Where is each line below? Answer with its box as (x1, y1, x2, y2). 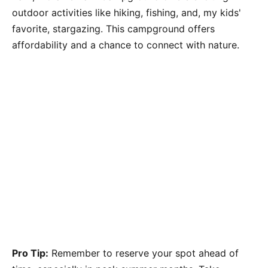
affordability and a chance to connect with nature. (12, 38, 239, 51)
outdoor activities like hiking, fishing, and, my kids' (12, 6, 241, 19)
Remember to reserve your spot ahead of (48, 246, 239, 259)
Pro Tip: (12, 246, 48, 259)
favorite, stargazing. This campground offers (12, 22, 215, 35)
